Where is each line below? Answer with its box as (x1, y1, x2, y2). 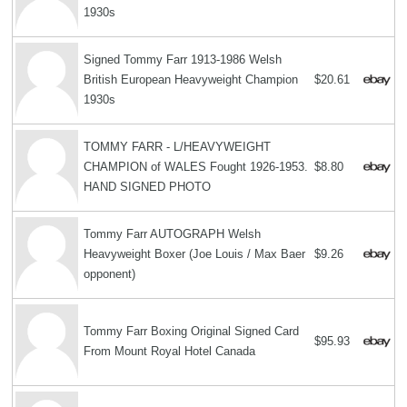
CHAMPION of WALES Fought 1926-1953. (84, 160, 309, 174)
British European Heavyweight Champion (84, 73, 299, 87)
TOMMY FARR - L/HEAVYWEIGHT (84, 140, 272, 154)
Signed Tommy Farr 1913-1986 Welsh (84, 53, 283, 67)
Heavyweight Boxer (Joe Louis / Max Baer (84, 247, 306, 262)
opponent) (84, 267, 136, 282)
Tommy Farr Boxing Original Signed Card (84, 324, 300, 339)
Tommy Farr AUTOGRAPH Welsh (84, 227, 262, 242)
